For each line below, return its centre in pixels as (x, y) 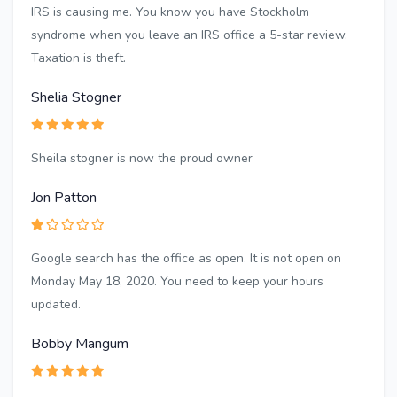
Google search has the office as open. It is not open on (186, 259)
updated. (56, 305)
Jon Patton (64, 198)
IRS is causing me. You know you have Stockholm (170, 12)
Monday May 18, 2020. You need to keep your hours (177, 282)
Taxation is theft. (78, 58)
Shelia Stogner (76, 98)
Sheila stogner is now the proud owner (142, 159)
